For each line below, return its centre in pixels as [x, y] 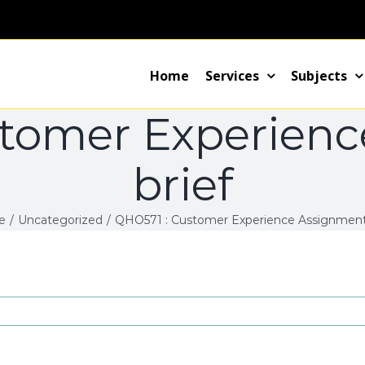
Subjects [319, 75]
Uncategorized [60, 220]
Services [232, 75]
